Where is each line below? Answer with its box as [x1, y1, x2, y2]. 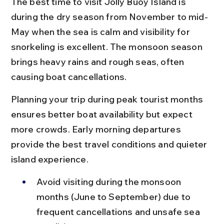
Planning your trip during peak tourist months [10, 93, 205, 105]
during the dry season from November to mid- [10, 10, 208, 22]
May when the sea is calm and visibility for [10, 25, 192, 37]
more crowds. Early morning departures [10, 123, 183, 135]
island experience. [10, 153, 88, 165]
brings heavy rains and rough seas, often [10, 55, 186, 67]
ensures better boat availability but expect [10, 108, 194, 120]
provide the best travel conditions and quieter [10, 138, 209, 150]
